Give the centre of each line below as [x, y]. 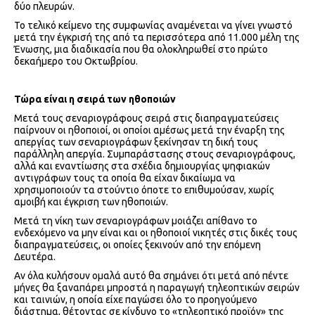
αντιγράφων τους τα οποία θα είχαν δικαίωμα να [125, 178]
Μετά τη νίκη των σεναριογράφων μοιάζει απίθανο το [136, 221]
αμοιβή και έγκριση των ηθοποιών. [91, 202]
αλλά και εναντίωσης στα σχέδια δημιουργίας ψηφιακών [142, 166]
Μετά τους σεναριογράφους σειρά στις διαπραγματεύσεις [147, 118]
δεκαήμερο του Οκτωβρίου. [76, 62]
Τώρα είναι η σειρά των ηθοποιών [95, 99]
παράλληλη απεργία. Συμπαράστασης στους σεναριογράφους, [155, 154]
